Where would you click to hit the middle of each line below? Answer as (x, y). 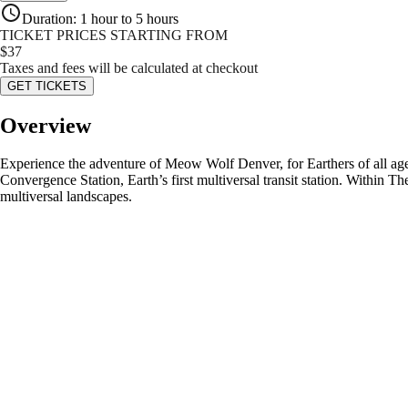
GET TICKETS (47, 86)
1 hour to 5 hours (129, 18)
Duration (47, 18)
